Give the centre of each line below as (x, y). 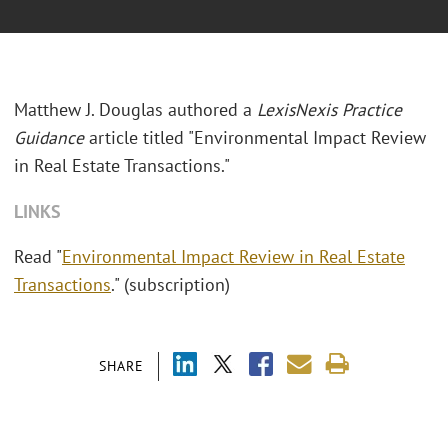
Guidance (49, 138)
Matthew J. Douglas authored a (135, 110)
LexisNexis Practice (329, 110)
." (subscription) (170, 285)
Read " (38, 257)
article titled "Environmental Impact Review (255, 138)
